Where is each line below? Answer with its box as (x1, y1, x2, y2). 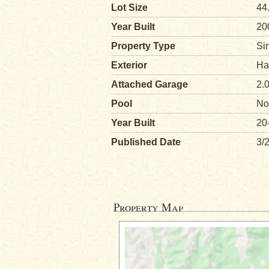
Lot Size (110, 2, 148, 13)
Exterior (110, 60, 147, 70)
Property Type (110, 41, 175, 51)
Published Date (110, 137, 181, 147)
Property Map (113, 199, 183, 214)
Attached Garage (110, 79, 188, 89)
